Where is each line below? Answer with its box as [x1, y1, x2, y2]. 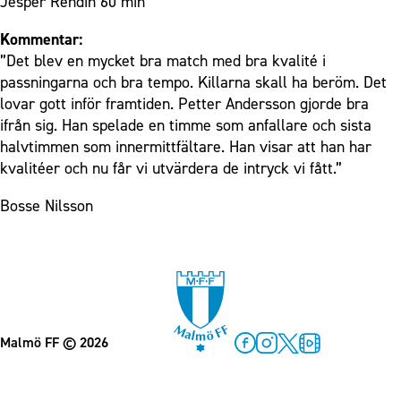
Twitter [277, 353, 319, 371]
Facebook [234, 353, 291, 371]
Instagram [255, 353, 315, 371]
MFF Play [298, 353, 354, 371]
